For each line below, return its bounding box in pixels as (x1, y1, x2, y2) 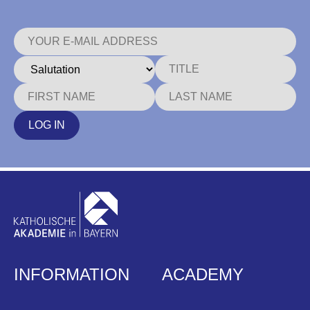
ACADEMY (162, 265, 244, 284)
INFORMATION (14, 265, 129, 284)
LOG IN (28, 119, 65, 131)
